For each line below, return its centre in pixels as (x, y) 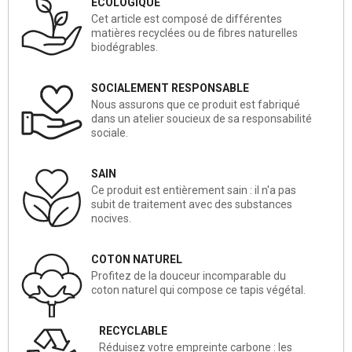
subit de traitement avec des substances (192, 204)
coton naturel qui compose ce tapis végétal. (198, 290)
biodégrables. (125, 47)
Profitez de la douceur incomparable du (189, 275)
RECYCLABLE (133, 330)
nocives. (111, 218)
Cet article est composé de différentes (187, 18)
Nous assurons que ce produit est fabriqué (196, 104)
